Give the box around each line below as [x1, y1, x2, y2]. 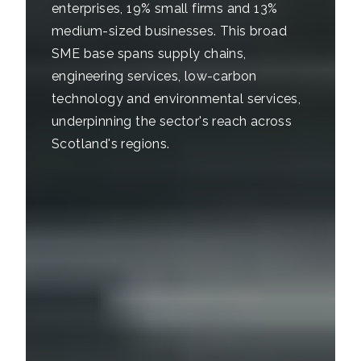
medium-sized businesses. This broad [52, 23, 287, 39]
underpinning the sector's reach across [52, 113, 293, 129]
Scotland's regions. [52, 135, 170, 151]
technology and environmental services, [52, 90, 301, 106]
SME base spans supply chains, [52, 45, 247, 61]
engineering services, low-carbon [52, 68, 257, 84]
